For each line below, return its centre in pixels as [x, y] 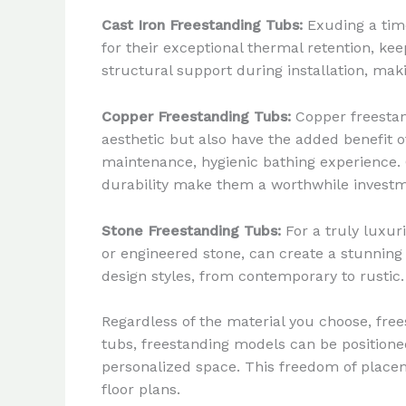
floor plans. [141, 390]
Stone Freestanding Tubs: [191, 230]
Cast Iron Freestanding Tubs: [202, 25]
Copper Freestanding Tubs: [196, 116]
